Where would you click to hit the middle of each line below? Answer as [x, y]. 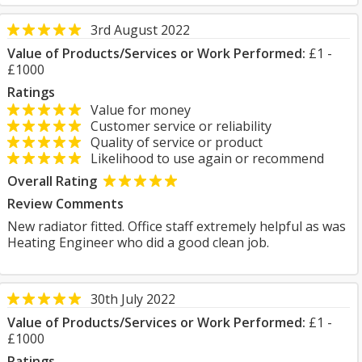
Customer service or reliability [176, 126]
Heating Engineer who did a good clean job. [138, 242]
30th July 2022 [133, 299]
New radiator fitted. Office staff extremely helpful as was [177, 226]
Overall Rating [52, 181]
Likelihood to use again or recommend [202, 158]
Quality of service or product [172, 142]
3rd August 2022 [140, 30]
